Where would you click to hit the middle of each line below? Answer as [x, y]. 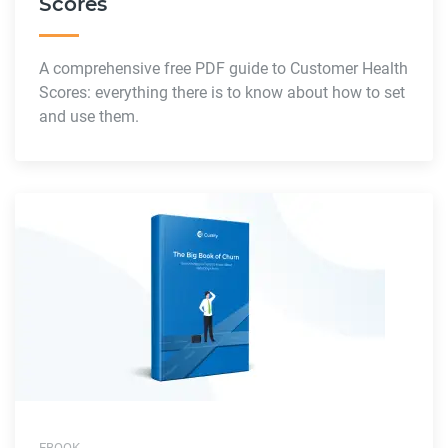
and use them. [89, 116]
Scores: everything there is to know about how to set [222, 92]
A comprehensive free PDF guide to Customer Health [223, 68]
